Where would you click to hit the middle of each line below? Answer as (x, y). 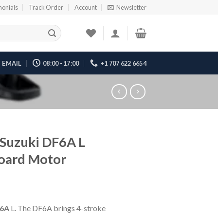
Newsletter (131, 7)
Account (85, 7)
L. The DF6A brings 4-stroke (58, 208)
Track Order (46, 7)
